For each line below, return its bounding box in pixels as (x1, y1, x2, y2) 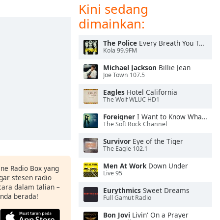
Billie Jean (157, 63, 191, 72)
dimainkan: (79, 15, 145, 32)
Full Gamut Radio (103, 193, 151, 202)
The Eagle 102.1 (103, 144, 148, 153)
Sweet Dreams (141, 186, 190, 195)
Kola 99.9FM (103, 46, 137, 55)
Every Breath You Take (137, 38, 199, 48)
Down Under (146, 161, 188, 170)
